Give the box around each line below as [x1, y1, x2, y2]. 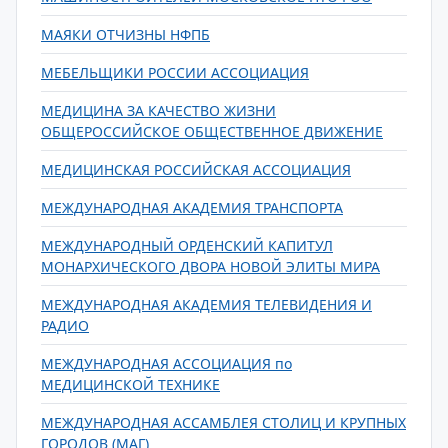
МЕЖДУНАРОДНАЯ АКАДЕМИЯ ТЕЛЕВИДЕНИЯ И [41, 295, 372, 314]
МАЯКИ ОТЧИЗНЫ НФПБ [41, 25, 210, 44]
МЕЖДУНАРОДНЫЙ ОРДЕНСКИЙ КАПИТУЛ [41, 236, 333, 255]
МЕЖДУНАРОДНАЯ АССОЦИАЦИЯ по [41, 354, 292, 373]
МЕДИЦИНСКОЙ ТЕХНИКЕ [41, 375, 220, 394]
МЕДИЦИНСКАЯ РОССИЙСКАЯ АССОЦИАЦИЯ [41, 160, 351, 179]
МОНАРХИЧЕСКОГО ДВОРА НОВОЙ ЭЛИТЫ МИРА [41, 257, 380, 276]
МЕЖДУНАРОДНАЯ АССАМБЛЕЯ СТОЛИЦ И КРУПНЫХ [41, 413, 406, 432]
